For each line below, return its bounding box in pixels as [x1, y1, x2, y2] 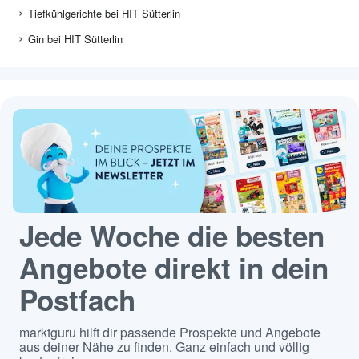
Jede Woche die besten [19, 216, 325, 256]
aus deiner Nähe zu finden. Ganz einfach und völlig [19, 337, 309, 357]
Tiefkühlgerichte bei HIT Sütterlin [28, 6, 180, 22]
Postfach [19, 280, 135, 321]
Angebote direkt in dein [19, 248, 329, 288]
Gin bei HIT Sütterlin [28, 31, 123, 47]
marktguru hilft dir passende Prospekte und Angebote [19, 323, 321, 342]
